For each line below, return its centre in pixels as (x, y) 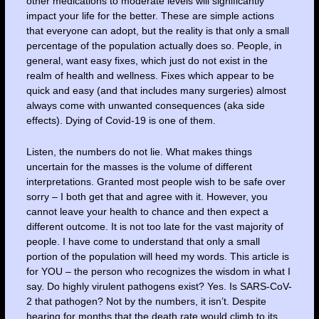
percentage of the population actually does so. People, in (154, 46)
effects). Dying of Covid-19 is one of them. (121, 121)
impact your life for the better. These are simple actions (150, 16)
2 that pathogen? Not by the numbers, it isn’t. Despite (146, 301)
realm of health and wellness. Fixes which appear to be (150, 76)
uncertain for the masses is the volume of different (139, 166)
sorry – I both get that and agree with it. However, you (147, 196)
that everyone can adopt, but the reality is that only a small (157, 31)
